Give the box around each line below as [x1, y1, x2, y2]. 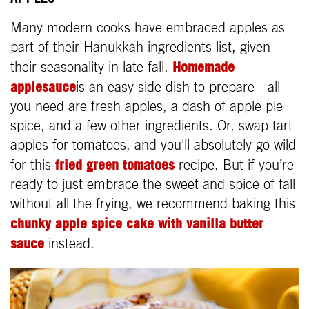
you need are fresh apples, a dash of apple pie [10, 100, 283, 114]
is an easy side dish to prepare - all [76, 81, 280, 95]
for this [10, 159, 55, 173]
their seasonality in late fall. [10, 61, 172, 75]
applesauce [10, 79, 76, 95]
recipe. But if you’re [175, 159, 294, 173]
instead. [44, 237, 94, 252]
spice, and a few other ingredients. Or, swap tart [10, 119, 292, 134]
